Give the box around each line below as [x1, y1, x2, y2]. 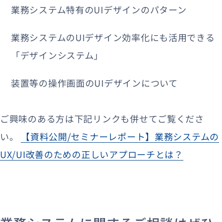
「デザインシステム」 [11, 48, 104, 61]
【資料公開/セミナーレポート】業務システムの [21, 129, 220, 143]
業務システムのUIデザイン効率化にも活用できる [11, 30, 215, 44]
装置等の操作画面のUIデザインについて [11, 76, 178, 89]
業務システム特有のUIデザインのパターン [11, 2, 187, 16]
